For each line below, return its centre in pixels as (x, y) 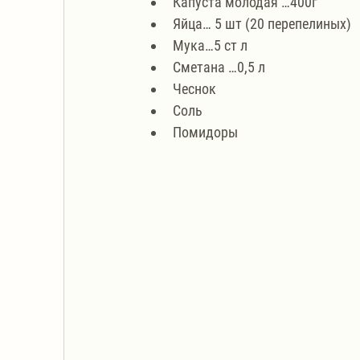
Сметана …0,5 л (219, 67)
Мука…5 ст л (210, 45)
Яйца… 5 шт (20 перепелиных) (262, 23)
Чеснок (194, 88)
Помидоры (205, 132)
